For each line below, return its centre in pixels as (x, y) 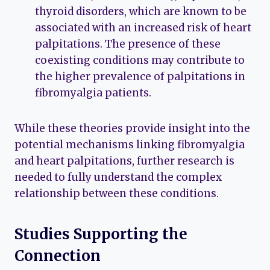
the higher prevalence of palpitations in (140, 77)
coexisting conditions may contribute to (140, 61)
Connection (58, 256)
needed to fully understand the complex (118, 177)
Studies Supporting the (101, 234)
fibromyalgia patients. (93, 93)
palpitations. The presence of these (128, 44)
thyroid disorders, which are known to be (141, 12)
